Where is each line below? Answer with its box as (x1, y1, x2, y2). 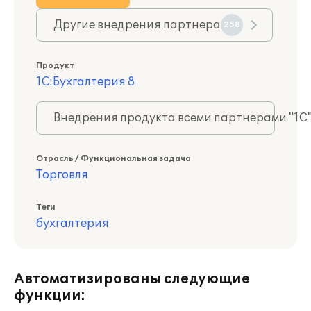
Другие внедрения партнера (53, 18, 221, 32)
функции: (14, 287, 85, 304)
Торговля (36, 168, 88, 182)
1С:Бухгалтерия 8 (36, 75, 135, 89)
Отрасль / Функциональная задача (36, 154, 191, 163)
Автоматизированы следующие (14, 271, 250, 287)
